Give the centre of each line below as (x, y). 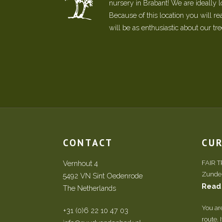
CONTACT (88, 142)
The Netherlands (89, 188)
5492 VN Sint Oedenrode (103, 175)
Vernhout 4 (81, 163)
